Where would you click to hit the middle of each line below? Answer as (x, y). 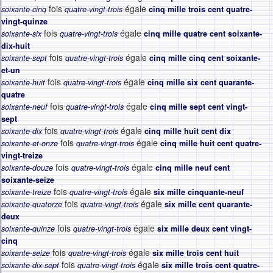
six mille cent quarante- (208, 204)
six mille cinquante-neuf (199, 192)
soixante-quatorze (32, 204)
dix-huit (16, 46)
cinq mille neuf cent (193, 168)
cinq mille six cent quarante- (201, 82)
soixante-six (21, 34)
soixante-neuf (24, 107)
